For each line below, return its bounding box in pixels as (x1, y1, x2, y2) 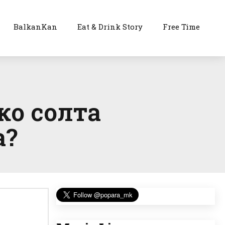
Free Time (163, 22, 200, 32)
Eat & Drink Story (77, 22, 143, 32)
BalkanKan (14, 22, 58, 32)
